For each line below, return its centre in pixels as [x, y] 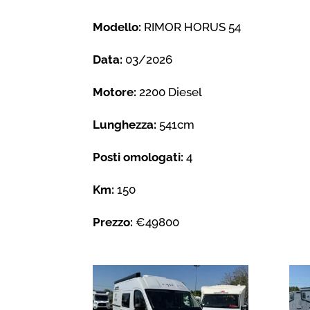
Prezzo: [113, 222]
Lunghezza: [125, 124]
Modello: [117, 27]
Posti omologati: [138, 157]
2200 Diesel [170, 92]
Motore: [115, 92]
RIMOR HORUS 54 [191, 27]
